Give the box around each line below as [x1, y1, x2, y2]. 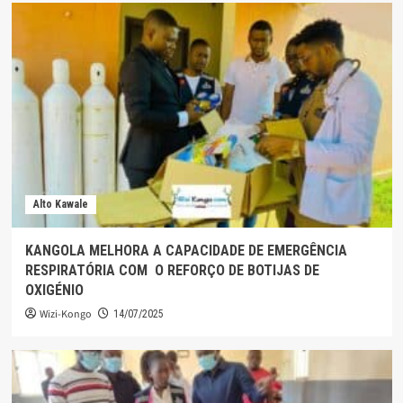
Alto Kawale [32, 198, 88, 211]
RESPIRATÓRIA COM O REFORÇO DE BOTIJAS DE [24, 262, 319, 280]
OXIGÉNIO [24, 282, 87, 300]
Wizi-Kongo [39, 307, 92, 323]
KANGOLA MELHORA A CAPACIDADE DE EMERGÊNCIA [24, 242, 347, 260]
